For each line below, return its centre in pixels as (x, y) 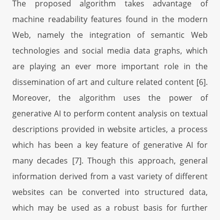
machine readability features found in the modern (110, 19)
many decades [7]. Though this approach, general (110, 160)
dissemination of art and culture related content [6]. (110, 82)
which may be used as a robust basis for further (110, 207)
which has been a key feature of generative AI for (110, 145)
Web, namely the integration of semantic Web (110, 35)
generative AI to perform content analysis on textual (110, 113)
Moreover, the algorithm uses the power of (110, 97)
